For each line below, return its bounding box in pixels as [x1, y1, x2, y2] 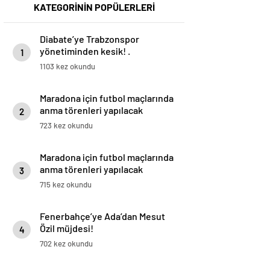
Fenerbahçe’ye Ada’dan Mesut [40, 210, 165, 222]
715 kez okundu [40, 180, 92, 190]
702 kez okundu [40, 239, 93, 249]
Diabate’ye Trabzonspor [40, 33, 139, 45]
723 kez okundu [40, 121, 93, 131]
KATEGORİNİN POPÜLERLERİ [33, 1, 155, 13]
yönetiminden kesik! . [40, 45, 130, 57]
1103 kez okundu [40, 61, 95, 72]
